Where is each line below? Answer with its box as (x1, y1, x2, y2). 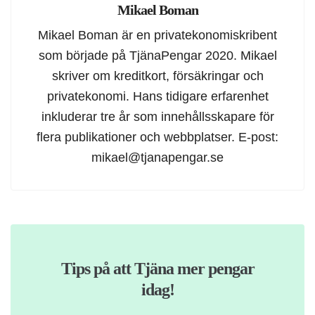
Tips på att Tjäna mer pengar (60, 259, 255, 278)
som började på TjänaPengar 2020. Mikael (38, 48, 277, 63)
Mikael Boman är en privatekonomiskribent (38, 27, 277, 43)
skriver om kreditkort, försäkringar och (51, 68, 264, 84)
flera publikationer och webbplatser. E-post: (37, 129, 278, 145)
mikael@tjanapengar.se (91, 150, 224, 165)
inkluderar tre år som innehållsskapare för (41, 109, 274, 124)
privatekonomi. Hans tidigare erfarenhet (46, 89, 269, 104)
